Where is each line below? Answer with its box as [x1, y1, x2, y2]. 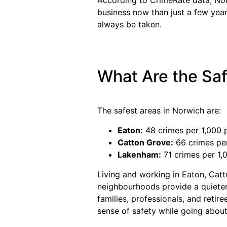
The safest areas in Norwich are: [97, 105, 221, 116]
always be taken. [97, 19, 162, 29]
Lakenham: [118, 149, 161, 160]
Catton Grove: [118, 137, 173, 147]
